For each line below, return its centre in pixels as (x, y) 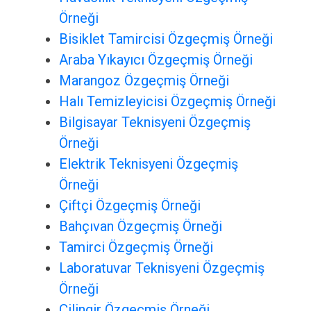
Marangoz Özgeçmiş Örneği (144, 81)
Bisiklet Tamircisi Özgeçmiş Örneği (166, 39)
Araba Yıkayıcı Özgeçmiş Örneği (155, 60)
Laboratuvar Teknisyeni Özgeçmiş (161, 268)
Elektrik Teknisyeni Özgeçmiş (148, 164)
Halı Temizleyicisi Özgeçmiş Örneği (167, 102)
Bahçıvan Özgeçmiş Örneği (140, 227)
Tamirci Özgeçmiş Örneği (136, 247)
